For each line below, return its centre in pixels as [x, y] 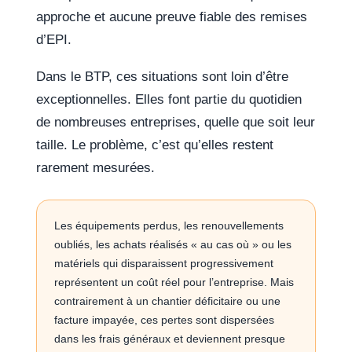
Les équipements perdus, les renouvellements [169, 226]
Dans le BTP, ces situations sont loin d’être [163, 77]
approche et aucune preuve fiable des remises [172, 17]
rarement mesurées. [96, 168]
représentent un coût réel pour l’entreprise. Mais [174, 282]
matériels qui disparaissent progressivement [164, 264]
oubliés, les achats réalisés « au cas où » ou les [173, 245]
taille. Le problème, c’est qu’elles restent [155, 145]
